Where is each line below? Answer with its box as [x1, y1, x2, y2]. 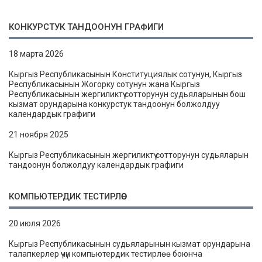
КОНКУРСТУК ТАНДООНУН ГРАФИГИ [9, 22, 164, 32]
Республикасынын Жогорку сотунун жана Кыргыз [9, 80, 200, 89]
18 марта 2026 [9, 49, 64, 58]
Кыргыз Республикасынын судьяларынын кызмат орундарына [9, 239, 250, 249]
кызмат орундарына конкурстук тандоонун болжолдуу [9, 99, 220, 109]
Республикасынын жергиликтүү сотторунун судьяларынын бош [9, 89, 246, 99]
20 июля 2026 [9, 219, 61, 228]
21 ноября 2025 [9, 130, 68, 139]
